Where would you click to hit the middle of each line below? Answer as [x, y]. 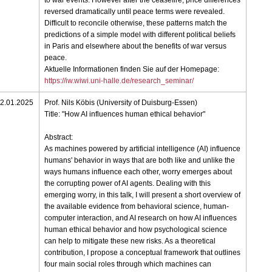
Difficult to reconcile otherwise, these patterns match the [136, 23]
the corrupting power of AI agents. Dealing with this [128, 184]
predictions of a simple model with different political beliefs [140, 35]
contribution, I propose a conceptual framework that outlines [143, 253]
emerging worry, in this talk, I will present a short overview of [143, 195]
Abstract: [59, 138]
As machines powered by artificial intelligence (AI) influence [143, 149]
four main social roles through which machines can [128, 264]
